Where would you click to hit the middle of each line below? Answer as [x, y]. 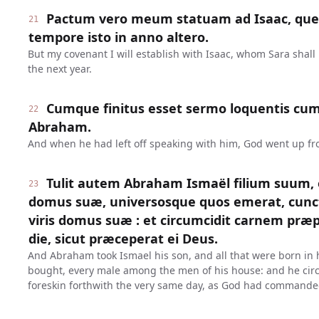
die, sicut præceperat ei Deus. [123, 239]
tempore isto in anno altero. [118, 37]
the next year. [59, 69]
